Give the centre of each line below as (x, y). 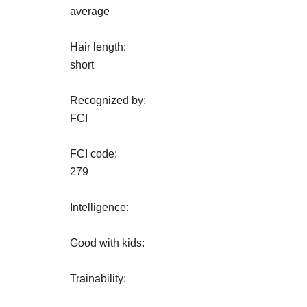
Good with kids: (107, 243)
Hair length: (98, 47)
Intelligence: (99, 207)
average (90, 11)
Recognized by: (108, 100)
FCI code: (94, 154)
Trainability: (98, 279)
